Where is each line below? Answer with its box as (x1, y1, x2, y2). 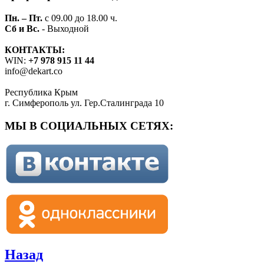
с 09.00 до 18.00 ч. (42, 12, 117, 23)
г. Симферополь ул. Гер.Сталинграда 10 (5, 97, 164, 108)
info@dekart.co (5, 65, 62, 76)
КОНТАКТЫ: (5, 44, 65, 55)
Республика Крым (5, 87, 78, 97)
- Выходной (39, 23, 89, 34)
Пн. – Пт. (5, 12, 42, 23)
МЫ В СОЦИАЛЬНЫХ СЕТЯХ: (5, 119, 173, 132)
